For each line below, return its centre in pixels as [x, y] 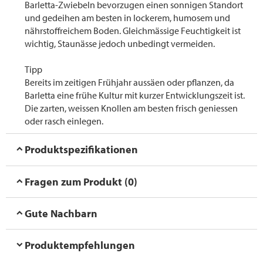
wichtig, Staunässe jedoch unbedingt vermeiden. [120, 44]
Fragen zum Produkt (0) [81, 181]
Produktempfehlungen [80, 245]
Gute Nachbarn [61, 213]
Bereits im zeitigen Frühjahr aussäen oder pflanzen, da [129, 82]
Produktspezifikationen [82, 150]
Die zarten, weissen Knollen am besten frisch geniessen [131, 108]
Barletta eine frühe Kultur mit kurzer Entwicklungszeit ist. [135, 95]
